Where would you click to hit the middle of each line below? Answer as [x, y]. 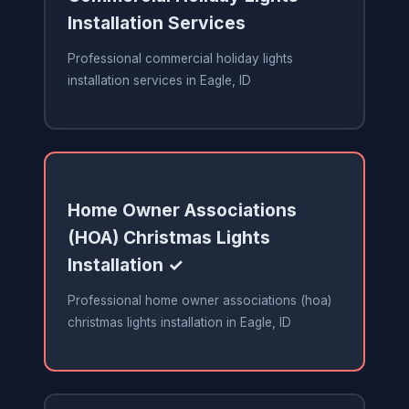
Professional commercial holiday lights [180, 59]
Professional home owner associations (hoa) [199, 301]
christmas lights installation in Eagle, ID [179, 323]
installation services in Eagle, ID [159, 81]
